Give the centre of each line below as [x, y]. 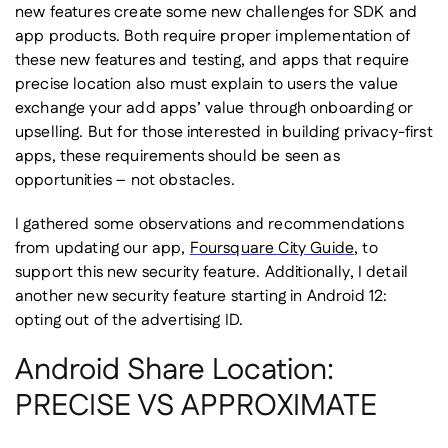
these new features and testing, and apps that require [212, 60]
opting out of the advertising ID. [129, 320]
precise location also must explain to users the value [207, 84]
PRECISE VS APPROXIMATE [196, 406]
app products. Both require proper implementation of [213, 36]
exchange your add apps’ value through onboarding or [214, 108]
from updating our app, [102, 248]
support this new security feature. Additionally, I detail [212, 272]
